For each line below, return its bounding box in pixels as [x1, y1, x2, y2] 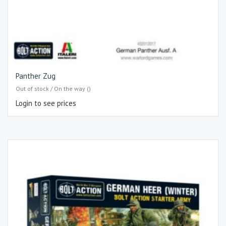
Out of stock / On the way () [16, 84, 91, 92]
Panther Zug [16, 71, 55, 81]
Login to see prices [16, 98, 76, 108]
